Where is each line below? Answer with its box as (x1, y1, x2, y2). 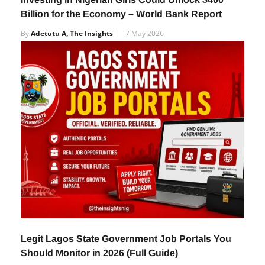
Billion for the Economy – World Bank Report (21, 9, 224, 19)
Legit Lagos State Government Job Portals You (21, 233, 231, 244)
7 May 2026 (125, 28, 164, 38)
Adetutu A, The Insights (31, 28, 113, 38)
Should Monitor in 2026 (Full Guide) (21, 247, 180, 258)
